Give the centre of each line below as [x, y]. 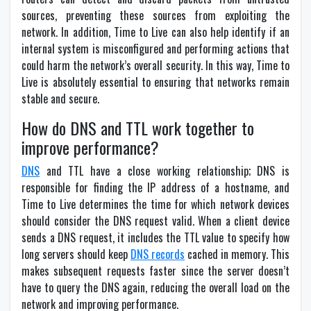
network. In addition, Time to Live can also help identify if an [155, 32]
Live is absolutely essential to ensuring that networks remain [155, 82]
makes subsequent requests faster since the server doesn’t [155, 271]
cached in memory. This [237, 254]
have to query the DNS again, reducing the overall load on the [155, 287]
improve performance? [90, 147]
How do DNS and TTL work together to [138, 128]
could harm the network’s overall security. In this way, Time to [155, 65]
